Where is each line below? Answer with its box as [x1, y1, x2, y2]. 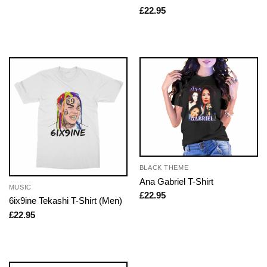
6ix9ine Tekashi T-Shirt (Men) [8, 195, 122, 206]
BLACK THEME [139, 164, 189, 172]
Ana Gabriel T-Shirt [139, 176, 213, 187]
